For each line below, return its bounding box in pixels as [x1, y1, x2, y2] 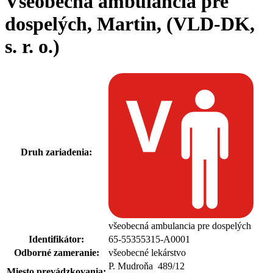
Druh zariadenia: [21, 146, 92, 157]
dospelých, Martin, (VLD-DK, [5, 13, 255, 35]
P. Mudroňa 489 [108, 260, 172, 271]
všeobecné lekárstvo [108, 247, 186, 258]
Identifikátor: [29, 233, 84, 244]
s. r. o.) [5, 35, 60, 58]
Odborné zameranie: [13, 247, 99, 258]
